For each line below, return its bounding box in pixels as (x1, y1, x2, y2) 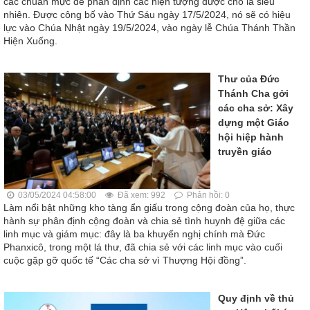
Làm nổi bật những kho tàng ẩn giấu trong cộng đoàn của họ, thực (3, 201, 295, 213)
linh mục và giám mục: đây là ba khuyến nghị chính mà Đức (3, 228, 265, 239)
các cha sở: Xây (218, 102, 293, 114)
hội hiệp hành (218, 131, 284, 143)
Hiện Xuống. (3, 35, 57, 47)
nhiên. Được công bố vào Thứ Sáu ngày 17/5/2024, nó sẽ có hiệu (3, 9, 291, 21)
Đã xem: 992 (116, 190, 165, 200)
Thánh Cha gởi (218, 88, 289, 100)
